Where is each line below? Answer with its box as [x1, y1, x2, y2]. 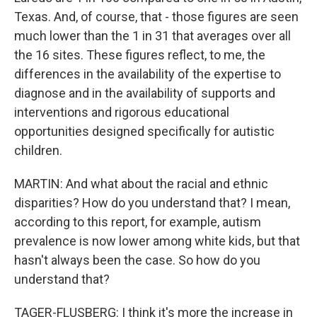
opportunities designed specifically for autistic [14, 124, 275, 139]
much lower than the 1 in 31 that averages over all [14, 28, 291, 43]
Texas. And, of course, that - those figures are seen [14, 9, 299, 24]
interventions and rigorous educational [14, 105, 229, 120]
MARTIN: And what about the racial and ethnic [14, 176, 268, 191]
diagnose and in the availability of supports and [14, 86, 275, 100]
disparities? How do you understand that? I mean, [14, 195, 290, 210]
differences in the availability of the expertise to [14, 67, 281, 81]
